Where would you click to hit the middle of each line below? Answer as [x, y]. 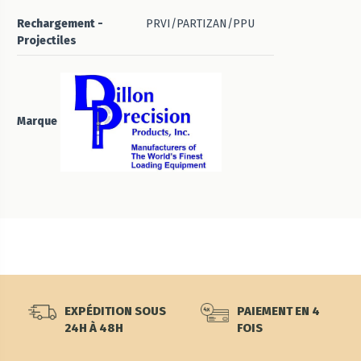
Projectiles [47, 41]
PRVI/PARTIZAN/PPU [200, 24]
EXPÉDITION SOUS [115, 311]
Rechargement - [60, 24]
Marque [37, 122]
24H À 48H [94, 328]
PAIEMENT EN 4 [278, 311]
